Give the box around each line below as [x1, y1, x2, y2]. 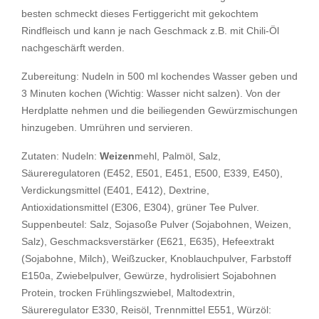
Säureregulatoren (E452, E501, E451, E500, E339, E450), [21, 167, 283, 179]
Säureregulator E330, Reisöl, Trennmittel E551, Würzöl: [21, 303, 271, 315]
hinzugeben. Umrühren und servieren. [21, 121, 193, 133]
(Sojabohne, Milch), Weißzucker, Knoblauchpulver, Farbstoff [21, 252, 291, 264]
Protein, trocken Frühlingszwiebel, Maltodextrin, [21, 286, 235, 298]
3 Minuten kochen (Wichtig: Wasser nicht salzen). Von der [21, 87, 281, 99]
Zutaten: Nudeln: [21, 150, 100, 162]
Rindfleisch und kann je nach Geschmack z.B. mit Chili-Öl [21, 24, 279, 36]
